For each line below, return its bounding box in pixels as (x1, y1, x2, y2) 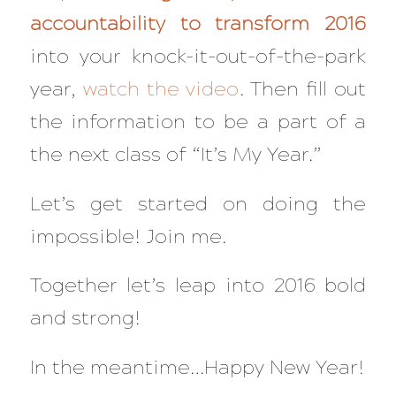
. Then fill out (239, 76, 367, 101)
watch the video (82, 76, 240, 101)
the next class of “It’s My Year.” (29, 141, 322, 166)
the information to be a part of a (29, 109, 367, 133)
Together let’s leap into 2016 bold (29, 273, 367, 298)
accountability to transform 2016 (29, 11, 367, 35)
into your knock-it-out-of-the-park (29, 43, 367, 68)
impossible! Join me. (29, 224, 226, 248)
